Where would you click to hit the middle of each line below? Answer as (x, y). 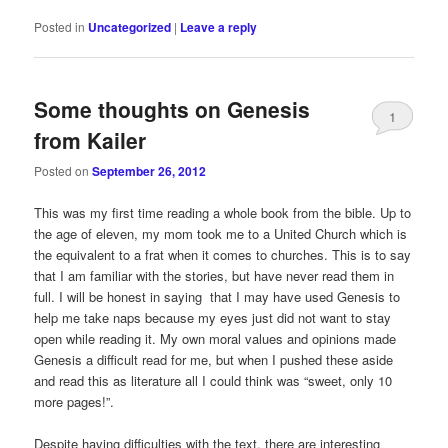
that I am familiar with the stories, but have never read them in (214, 275)
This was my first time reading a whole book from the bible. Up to (223, 212)
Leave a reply (219, 26)
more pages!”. (74, 401)
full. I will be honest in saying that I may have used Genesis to (217, 296)
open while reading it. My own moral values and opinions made (215, 338)
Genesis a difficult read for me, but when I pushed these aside (214, 359)
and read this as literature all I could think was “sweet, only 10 (213, 380)
